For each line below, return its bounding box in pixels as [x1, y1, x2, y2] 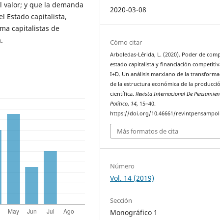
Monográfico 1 [110, 207, 158, 217]
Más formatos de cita [117, 126, 179, 136]
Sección [110, 195, 133, 205]
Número [110, 161, 135, 170]
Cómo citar [110, 38, 142, 47]
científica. [110, 90, 136, 98]
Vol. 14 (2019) [110, 173, 155, 183]
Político [110, 100, 128, 108]
